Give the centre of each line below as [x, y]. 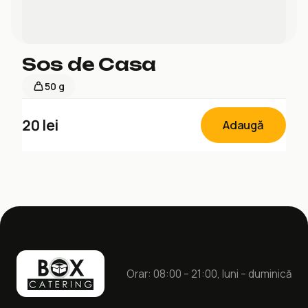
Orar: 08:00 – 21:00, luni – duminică [209, 274]
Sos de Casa [89, 64]
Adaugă [243, 125]
